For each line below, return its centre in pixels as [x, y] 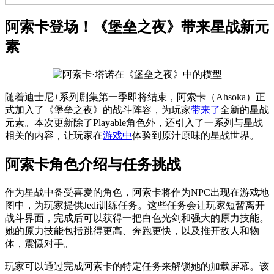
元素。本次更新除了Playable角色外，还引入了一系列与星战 [134, 122]
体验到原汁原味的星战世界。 [196, 135]
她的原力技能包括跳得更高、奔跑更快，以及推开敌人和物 [132, 231]
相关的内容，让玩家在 [54, 135]
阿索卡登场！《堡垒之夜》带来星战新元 [137, 27]
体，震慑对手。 [39, 243]
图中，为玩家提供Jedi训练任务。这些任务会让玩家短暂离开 [135, 205]
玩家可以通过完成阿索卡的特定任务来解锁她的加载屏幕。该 [137, 266]
